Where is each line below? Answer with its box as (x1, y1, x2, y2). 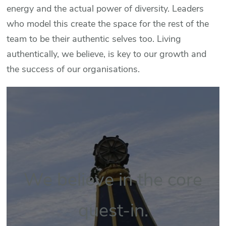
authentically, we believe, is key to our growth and (7, 48, 207, 61)
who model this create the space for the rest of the (7, 18, 209, 30)
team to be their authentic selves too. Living (7, 33, 182, 45)
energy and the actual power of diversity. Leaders (7, 3, 204, 15)
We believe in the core (24, 167, 202, 193)
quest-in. (78, 198, 148, 223)
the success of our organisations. (7, 63, 140, 76)
